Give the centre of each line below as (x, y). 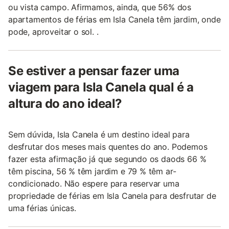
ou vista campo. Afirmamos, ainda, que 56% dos (100, 7)
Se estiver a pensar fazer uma (94, 71)
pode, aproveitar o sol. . (53, 32)
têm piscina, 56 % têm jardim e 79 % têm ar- (92, 171)
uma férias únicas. (42, 208)
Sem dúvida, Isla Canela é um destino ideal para (99, 134)
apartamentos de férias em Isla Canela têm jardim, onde (114, 19)
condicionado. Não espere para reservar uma (94, 184)
